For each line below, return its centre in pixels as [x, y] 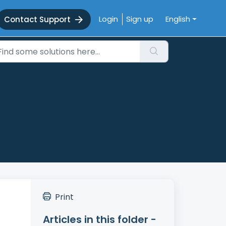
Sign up [140, 19]
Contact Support [37, 20]
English [178, 19]
